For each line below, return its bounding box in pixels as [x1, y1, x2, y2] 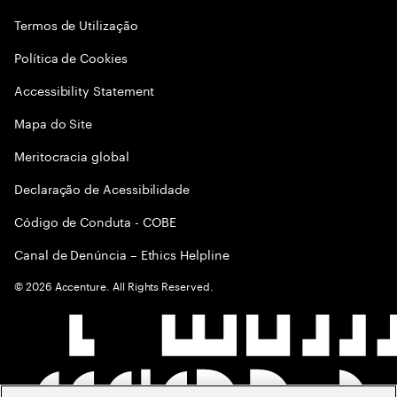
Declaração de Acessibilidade [14, 178, 191, 198]
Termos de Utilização [14, 14, 138, 34]
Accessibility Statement [14, 80, 155, 99]
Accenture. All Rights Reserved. [51, 276, 214, 293]
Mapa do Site [14, 113, 93, 132]
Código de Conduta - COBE [14, 211, 177, 230]
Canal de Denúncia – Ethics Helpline [14, 244, 230, 263]
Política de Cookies [14, 47, 128, 66]
